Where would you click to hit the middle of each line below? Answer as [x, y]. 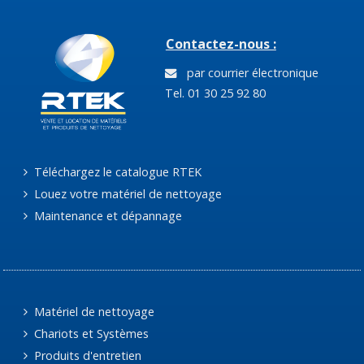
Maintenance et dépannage [107, 215]
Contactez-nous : [221, 43]
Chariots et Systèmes [90, 333]
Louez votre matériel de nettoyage [127, 193]
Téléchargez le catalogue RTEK [117, 171]
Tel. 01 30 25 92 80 [213, 93]
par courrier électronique [249, 72]
